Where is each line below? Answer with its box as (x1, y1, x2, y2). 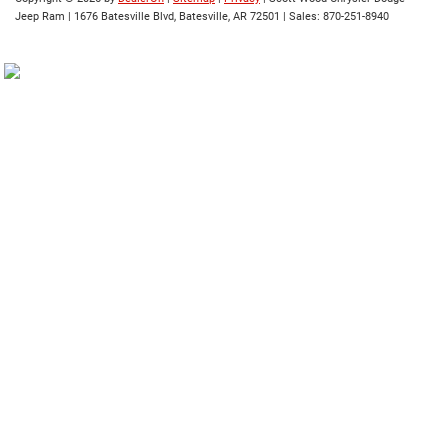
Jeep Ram (15, 10, 65, 24)
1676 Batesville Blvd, (71, 10, 176, 24)
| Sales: (280, 10, 323, 24)
